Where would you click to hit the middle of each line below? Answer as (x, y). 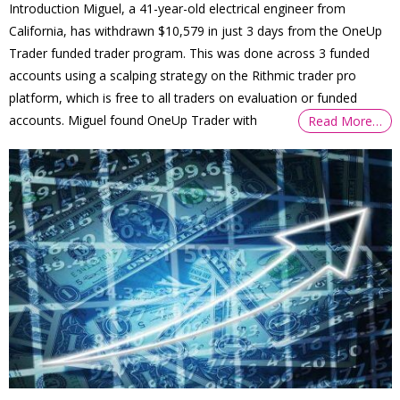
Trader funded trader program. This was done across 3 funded (190, 54)
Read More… (346, 121)
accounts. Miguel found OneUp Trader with (133, 121)
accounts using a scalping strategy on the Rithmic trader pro (183, 76)
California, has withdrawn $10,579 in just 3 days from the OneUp (196, 31)
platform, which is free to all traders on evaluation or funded (183, 98)
